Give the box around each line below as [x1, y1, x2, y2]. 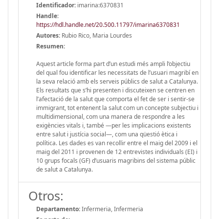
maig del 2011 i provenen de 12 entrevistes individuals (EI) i [36, 147, 197, 156]
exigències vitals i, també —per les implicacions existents [36, 121, 191, 130]
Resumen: [36, 42, 65, 50]
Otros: [28, 187, 64, 204]
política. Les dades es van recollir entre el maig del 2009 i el [36, 138, 197, 147]
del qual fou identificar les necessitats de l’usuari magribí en [36, 68, 198, 77]
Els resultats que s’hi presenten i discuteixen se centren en [36, 86, 195, 94]
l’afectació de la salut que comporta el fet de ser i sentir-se [36, 94, 195, 103]
